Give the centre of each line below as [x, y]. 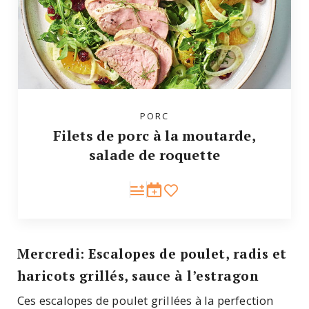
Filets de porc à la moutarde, [154, 135]
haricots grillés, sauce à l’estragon [138, 276]
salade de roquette [154, 154]
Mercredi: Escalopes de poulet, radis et [152, 254]
